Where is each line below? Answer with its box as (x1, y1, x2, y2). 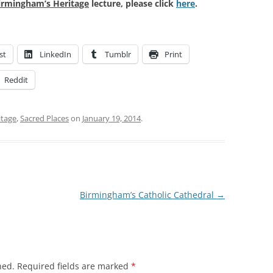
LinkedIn (40, 49, 71, 60)
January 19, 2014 (82, 113, 141, 124)
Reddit (4, 74, 28, 86)
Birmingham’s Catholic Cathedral (79, 189, 216, 201)
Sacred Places (20, 113, 69, 124)
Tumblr (105, 49, 131, 60)
